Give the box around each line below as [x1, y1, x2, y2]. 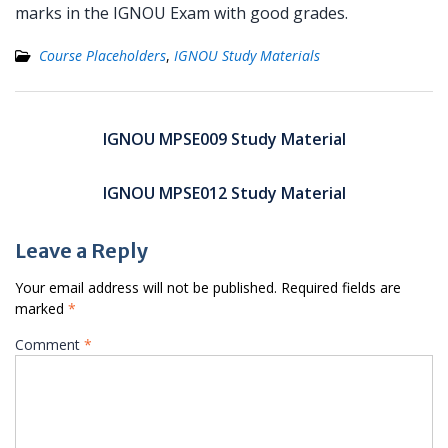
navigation [14, 126, 119, 151]
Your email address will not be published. [15, 278, 277, 297]
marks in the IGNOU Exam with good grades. [15, 2, 348, 24]
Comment [15, 335, 84, 354]
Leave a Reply [15, 238, 148, 263]
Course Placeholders [39, 46, 166, 65]
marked [15, 299, 68, 318]
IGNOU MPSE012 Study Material [102, 182, 346, 204]
